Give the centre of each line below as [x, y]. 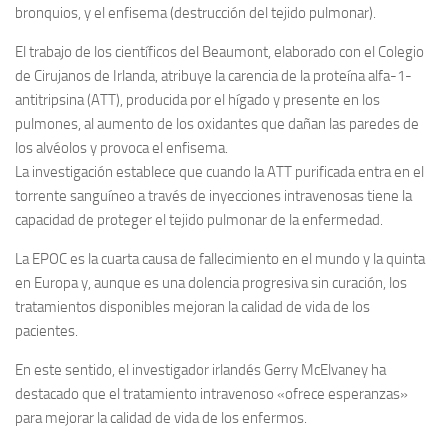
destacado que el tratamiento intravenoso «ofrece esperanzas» [211, 394]
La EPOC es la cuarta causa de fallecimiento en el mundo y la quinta [220, 259]
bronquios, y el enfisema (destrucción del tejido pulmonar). [195, 13]
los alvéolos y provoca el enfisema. [121, 148]
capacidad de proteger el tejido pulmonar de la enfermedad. [199, 220]
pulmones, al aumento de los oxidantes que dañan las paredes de [217, 124]
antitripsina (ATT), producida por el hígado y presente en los [197, 100]
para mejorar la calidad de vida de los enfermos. [161, 418]
